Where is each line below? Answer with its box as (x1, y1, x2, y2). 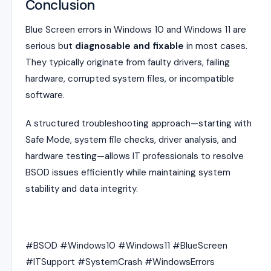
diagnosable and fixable (75, 40, 184, 52)
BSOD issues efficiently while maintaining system (25, 166, 230, 178)
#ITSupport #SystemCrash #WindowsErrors (25, 256, 215, 268)
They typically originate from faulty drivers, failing (25, 56, 230, 68)
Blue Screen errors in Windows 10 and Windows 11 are (25, 24, 246, 36)
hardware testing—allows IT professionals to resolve (25, 150, 244, 162)
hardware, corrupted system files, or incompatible (25, 73, 234, 85)
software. (25, 89, 65, 101)
